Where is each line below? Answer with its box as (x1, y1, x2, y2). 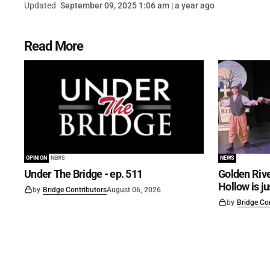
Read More (24, 39, 84, 54)
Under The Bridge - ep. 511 (24, 168, 143, 181)
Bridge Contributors (43, 186, 107, 195)
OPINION (26, 155, 47, 162)
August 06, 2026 (107, 186, 161, 195)
